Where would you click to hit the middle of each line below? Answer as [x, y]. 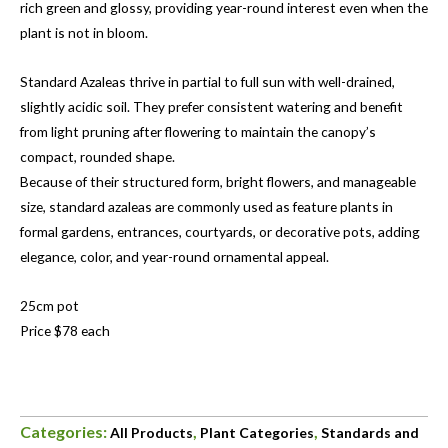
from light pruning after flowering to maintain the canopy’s [198, 132]
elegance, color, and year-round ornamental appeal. [174, 257]
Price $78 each [65, 331]
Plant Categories [257, 433]
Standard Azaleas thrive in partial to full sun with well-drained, [207, 82]
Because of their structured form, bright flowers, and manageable [218, 182]
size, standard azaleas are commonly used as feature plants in [206, 207]
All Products [151, 433]
